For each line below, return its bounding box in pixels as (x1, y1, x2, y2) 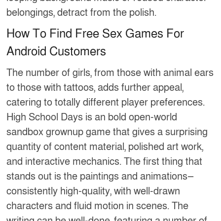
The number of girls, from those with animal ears (6, 67, 214, 80)
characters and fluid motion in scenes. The (6, 200, 189, 213)
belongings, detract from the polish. (6, 6, 157, 20)
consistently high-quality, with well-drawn (6, 185, 181, 198)
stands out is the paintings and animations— (6, 170, 194, 184)
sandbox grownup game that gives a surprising (6, 126, 208, 139)
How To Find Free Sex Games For (6, 26, 184, 42)
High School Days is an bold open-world (6, 111, 178, 124)
